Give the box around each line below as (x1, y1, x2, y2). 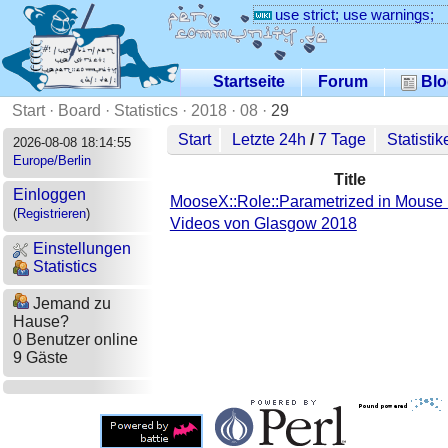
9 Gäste (12, 349, 68, 367)
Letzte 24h (232, 130, 307, 148)
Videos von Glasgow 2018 (169, 214, 357, 232)
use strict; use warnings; (275, 6, 435, 23)
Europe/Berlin (12, 152, 91, 168)
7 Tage (318, 130, 367, 148)
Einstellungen (28, 239, 131, 257)
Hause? (12, 313, 69, 331)
